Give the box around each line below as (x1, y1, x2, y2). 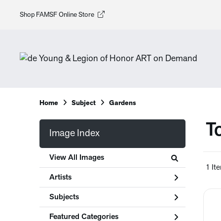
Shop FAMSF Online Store (20, 11, 94, 19)
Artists (49, 173, 72, 182)
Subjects (49, 193, 79, 201)
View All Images (49, 153, 104, 162)
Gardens (109, 100, 136, 107)
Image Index (49, 129, 100, 139)
